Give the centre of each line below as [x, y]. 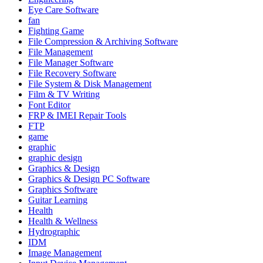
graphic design [55, 157]
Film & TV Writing [64, 94]
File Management [60, 52]
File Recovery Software [72, 73]
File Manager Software [71, 62]
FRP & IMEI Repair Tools [77, 115]
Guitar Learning [58, 200]
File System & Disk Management [90, 83]
